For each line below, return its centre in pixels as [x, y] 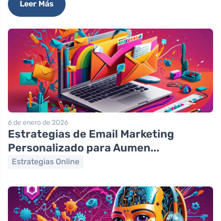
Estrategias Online [46, 162]
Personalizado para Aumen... [84, 148]
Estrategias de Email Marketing [91, 134]
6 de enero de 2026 [38, 123]
